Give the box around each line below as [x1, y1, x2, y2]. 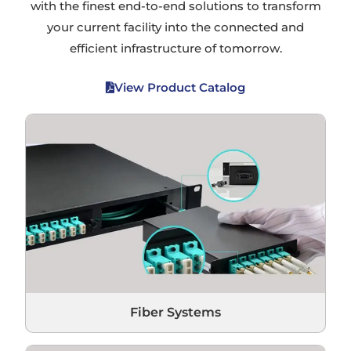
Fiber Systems [130, 304, 221, 320]
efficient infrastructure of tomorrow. [69, 40, 282, 56]
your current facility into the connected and [47, 19, 304, 34]
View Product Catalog [114, 79, 245, 95]
